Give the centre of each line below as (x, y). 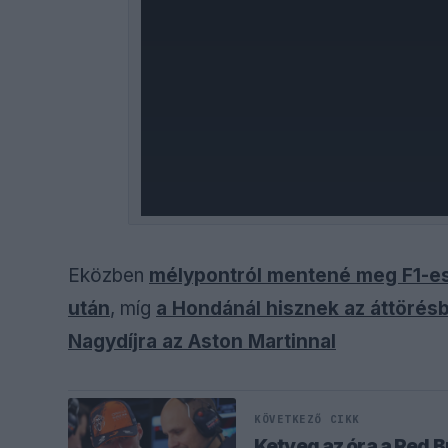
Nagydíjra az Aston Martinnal (202, 341)
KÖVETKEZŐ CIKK (307, 418)
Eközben (108, 275)
